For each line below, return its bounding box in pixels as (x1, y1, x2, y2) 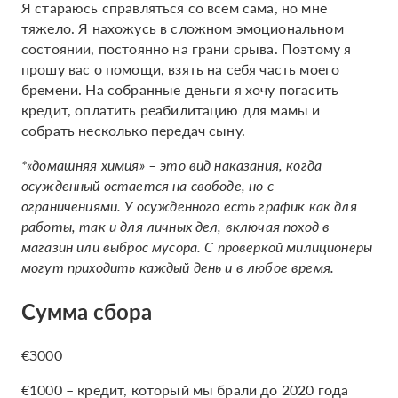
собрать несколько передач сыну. (21, 120, 245, 140)
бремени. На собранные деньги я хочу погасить (21, 79, 339, 99)
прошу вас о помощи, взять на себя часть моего (21, 59, 340, 79)
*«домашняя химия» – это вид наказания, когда (21, 155, 322, 175)
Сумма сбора (21, 296, 152, 326)
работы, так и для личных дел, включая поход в (21, 216, 330, 236)
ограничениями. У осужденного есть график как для (21, 195, 357, 216)
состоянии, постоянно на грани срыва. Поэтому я (21, 38, 352, 59)
